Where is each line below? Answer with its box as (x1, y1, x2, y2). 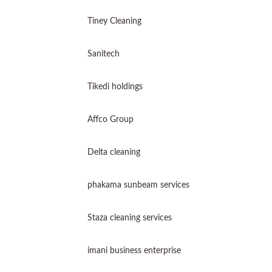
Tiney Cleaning (87, 17, 144, 25)
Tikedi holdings (87, 83, 143, 91)
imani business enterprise (87, 246, 181, 255)
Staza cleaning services (87, 214, 172, 222)
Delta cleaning (87, 148, 140, 157)
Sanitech (87, 50, 120, 58)
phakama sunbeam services (87, 181, 189, 189)
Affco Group (87, 115, 134, 124)
